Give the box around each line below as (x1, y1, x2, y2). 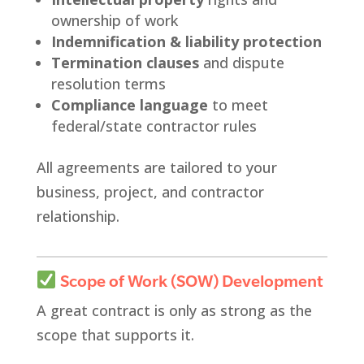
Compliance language (50, 95, 208, 115)
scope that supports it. (36, 325, 194, 345)
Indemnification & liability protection (50, 32, 322, 52)
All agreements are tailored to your (36, 158, 277, 178)
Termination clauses (50, 53, 199, 73)
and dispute (198, 53, 284, 73)
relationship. (36, 206, 119, 227)
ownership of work (50, 11, 178, 31)
